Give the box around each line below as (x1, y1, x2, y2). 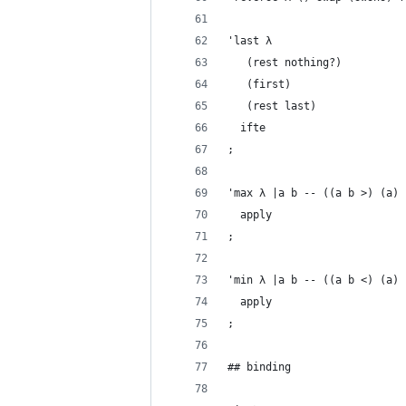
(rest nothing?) (227, 56, 342, 69)
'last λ (227, 34, 272, 47)
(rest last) (227, 100, 316, 112)
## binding (227, 361, 291, 373)
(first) (227, 78, 291, 91)
